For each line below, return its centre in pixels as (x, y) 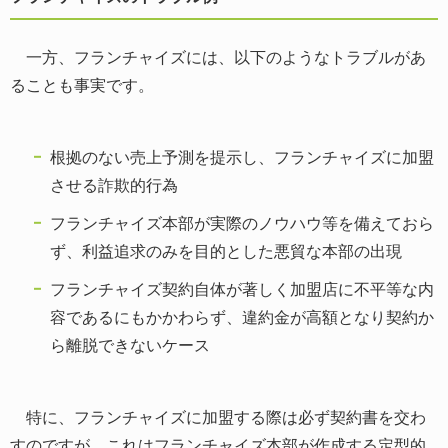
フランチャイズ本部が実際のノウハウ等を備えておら (242, 223)
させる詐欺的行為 (114, 185)
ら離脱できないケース (130, 345)
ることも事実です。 (82, 85)
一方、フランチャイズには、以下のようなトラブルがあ (218, 57)
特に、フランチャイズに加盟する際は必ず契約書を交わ (218, 417)
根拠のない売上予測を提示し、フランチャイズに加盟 (242, 157)
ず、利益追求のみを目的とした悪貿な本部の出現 (226, 251)
